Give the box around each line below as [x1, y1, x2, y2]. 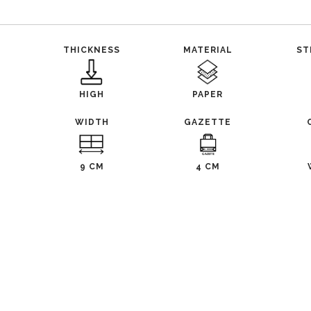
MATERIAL [183, 45, 233, 55]
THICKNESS [63, 45, 121, 55]
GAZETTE [184, 117, 232, 127]
